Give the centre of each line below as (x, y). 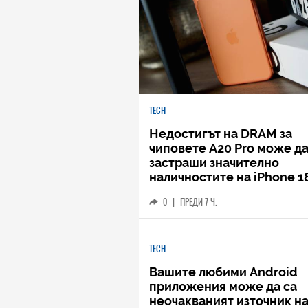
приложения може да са (223, 286)
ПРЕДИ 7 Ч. (198, 202)
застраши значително (214, 163)
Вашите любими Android (223, 272)
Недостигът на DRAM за (221, 134)
